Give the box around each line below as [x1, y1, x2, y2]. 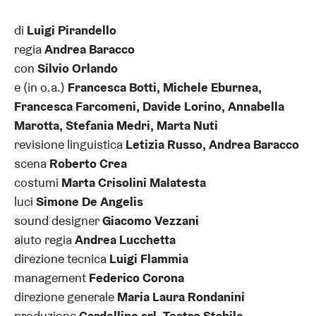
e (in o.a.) [14, 79, 68, 96]
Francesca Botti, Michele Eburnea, [68, 79, 262, 96]
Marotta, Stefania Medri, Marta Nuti [14, 117, 218, 134]
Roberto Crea [49, 155, 127, 172]
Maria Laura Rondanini [117, 288, 245, 305]
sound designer [14, 212, 102, 229]
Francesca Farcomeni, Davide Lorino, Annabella [14, 98, 284, 115]
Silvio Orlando [37, 60, 118, 77]
